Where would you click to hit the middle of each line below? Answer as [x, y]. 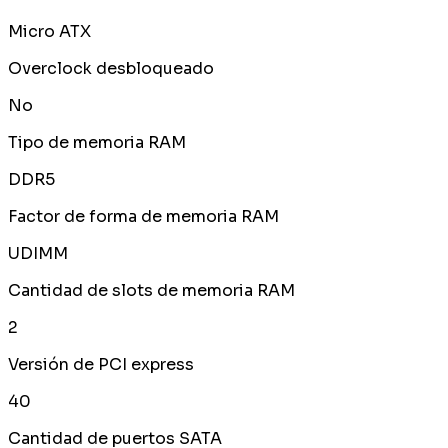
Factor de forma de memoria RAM [143, 217]
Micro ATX [49, 32]
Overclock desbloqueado [111, 69]
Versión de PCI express [101, 365]
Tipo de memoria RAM [97, 143]
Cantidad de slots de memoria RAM [151, 291]
